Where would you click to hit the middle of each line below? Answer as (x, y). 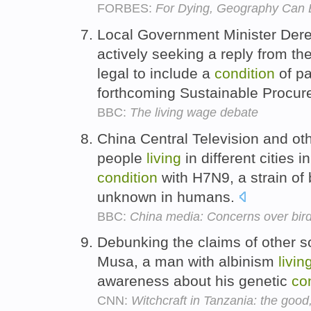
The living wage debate (194, 112)
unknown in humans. (168, 196)
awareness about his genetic (194, 281)
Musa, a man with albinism (188, 262)
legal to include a (156, 73)
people (122, 158)
